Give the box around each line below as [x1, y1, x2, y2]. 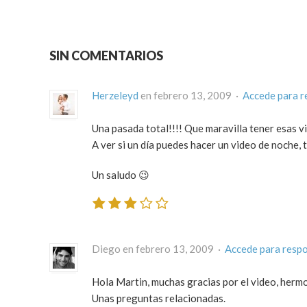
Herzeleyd [92, 89, 138, 102]
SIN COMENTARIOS [49, 48, 163, 64]
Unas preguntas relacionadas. [92, 291, 225, 304]
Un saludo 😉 [92, 169, 149, 182]
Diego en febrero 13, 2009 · [92, 242, 225, 255]
